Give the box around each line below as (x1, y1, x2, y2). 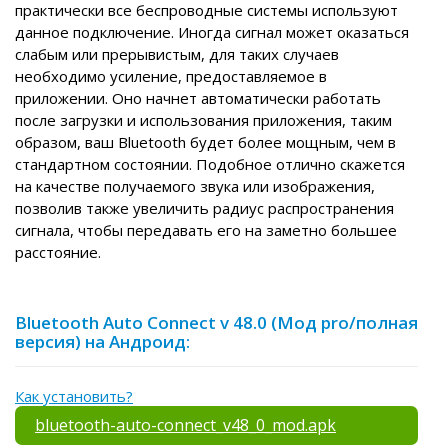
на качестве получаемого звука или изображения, (15, 176, 375, 197)
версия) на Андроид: (15, 330, 190, 354)
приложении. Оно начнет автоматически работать (15, 88, 381, 109)
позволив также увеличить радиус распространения (15, 198, 394, 219)
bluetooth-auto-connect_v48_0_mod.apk (35, 414, 336, 437)
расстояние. (15, 242, 101, 263)
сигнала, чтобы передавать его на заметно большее (15, 220, 397, 241)
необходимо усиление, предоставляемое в (15, 66, 327, 87)
